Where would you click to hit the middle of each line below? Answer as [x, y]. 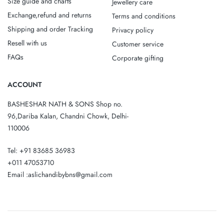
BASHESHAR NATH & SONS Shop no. [65, 104]
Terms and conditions [144, 16]
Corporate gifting [138, 58]
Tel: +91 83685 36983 [41, 150]
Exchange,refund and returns [49, 15]
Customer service [138, 44]
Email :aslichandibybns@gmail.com [60, 174]
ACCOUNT [24, 84]
